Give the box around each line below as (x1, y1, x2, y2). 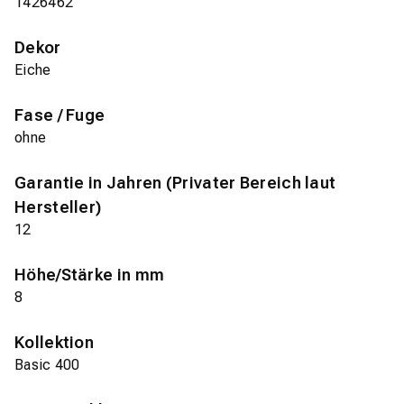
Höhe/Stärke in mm (14, 265, 165, 285)
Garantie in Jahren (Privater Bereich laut (14, 173, 336, 193)
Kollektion (14, 333, 94, 353)
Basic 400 (14, 356, 80, 374)
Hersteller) (14, 197, 102, 217)
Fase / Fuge (14, 106, 106, 125)
